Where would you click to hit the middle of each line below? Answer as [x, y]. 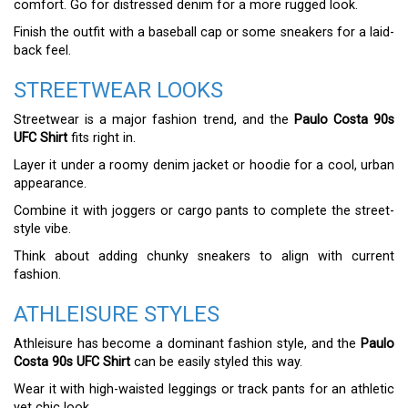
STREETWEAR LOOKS [118, 90]
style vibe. [42, 229]
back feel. [42, 51]
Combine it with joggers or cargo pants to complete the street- [204, 211]
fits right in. [102, 138]
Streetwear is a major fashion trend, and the [154, 120]
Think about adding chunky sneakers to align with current [204, 256]
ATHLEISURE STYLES [117, 314]
